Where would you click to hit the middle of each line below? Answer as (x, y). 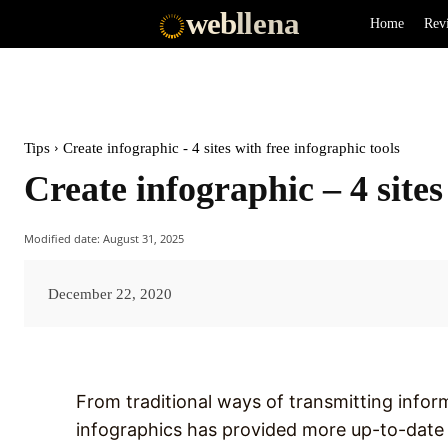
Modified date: (62, 238)
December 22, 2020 (110, 293)
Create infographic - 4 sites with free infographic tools (231, 148)
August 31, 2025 (143, 238)
